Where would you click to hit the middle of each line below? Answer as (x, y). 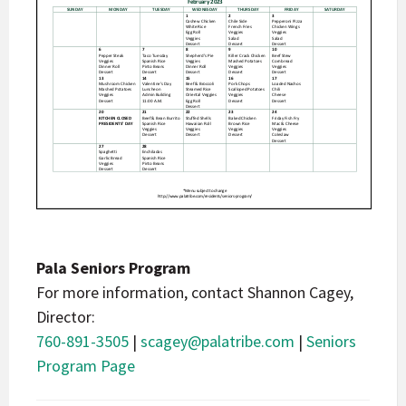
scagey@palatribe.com (217, 341)
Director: (66, 316)
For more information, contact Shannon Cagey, (195, 292)
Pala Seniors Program (113, 267)
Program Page (86, 365)
